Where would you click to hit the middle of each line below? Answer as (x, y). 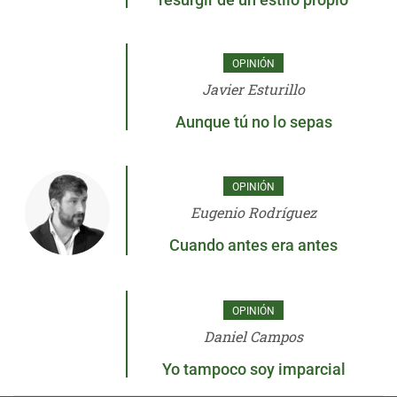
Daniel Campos (254, 336)
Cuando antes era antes (254, 245)
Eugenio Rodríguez (254, 213)
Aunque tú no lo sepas (253, 121)
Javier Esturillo (254, 89)
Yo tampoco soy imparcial (253, 369)
